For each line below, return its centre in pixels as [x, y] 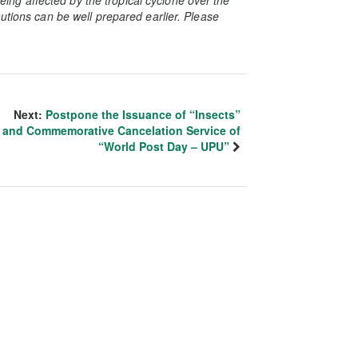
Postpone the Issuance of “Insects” [143, 114]
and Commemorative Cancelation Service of [121, 130]
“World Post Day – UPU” [164, 146]
